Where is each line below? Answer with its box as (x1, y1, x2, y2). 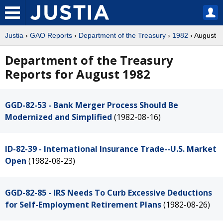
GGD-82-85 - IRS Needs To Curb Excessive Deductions (5, 187, 212, 198)
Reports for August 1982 (5, 66, 150, 82)
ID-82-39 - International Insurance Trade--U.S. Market (5, 143, 217, 154)
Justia (5, 31, 23, 39)
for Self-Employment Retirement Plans (5, 199, 161, 210)
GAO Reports (30, 31, 72, 39)
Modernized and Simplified (5, 111, 112, 122)
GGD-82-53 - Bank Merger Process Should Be (5, 100, 178, 111)
